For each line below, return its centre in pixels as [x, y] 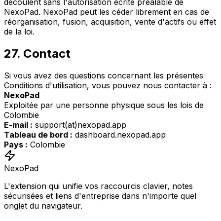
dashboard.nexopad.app [119, 134]
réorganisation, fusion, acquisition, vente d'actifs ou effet [110, 22]
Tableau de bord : [38, 134]
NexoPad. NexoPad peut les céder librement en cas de [107, 12]
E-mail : [18, 125]
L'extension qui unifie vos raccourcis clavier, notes [98, 186]
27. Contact [37, 54]
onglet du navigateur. [43, 205]
